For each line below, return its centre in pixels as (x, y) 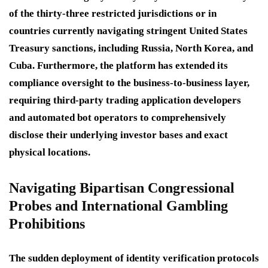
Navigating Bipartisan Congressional (122, 188)
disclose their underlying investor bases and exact (118, 135)
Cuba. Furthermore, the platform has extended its (118, 65)
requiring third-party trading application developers (125, 100)
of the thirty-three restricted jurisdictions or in (113, 13)
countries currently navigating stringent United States (128, 31)
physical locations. (50, 152)
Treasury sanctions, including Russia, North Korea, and (131, 48)
